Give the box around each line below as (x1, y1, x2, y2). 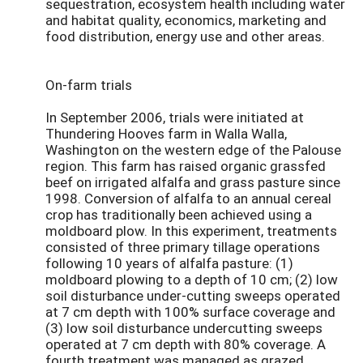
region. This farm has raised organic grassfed (45, 156, 326, 175)
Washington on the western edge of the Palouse (45, 139, 341, 159)
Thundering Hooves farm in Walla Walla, (45, 123, 287, 143)
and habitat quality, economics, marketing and (45, 10, 327, 29)
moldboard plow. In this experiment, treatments (45, 220, 337, 240)
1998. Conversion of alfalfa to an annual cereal (45, 188, 331, 207)
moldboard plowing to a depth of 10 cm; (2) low (45, 269, 338, 288)
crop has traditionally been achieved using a (45, 204, 312, 224)
